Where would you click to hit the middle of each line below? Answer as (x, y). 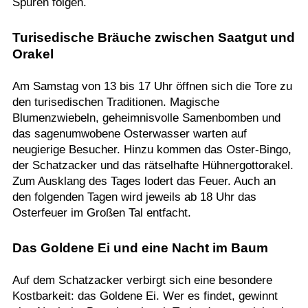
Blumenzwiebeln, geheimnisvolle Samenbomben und (146, 118)
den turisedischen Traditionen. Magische (115, 102)
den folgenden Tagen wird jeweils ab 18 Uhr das (134, 197)
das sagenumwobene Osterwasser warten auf (129, 134)
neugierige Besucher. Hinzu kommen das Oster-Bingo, (152, 150)
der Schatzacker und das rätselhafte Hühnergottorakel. (153, 165)
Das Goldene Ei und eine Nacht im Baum (140, 248)
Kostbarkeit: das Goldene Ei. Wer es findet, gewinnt (145, 296)
